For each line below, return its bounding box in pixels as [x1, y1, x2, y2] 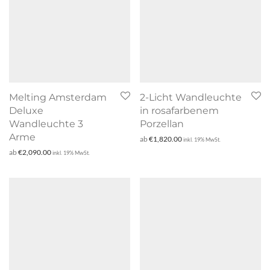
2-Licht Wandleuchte [140, 91, 242, 103]
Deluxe [9, 104, 43, 116]
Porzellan [140, 118, 184, 130]
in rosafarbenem [140, 104, 219, 116]
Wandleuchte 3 [9, 118, 83, 130]
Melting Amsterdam [9, 91, 107, 103]
